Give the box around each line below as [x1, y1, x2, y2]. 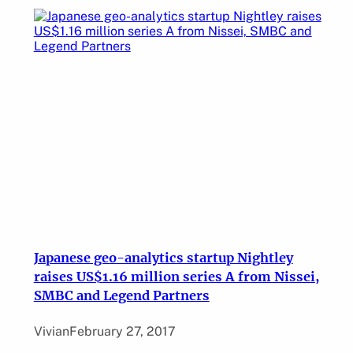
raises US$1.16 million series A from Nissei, [33, 268, 319, 284]
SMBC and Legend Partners [33, 287, 210, 303]
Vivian [33, 323, 69, 339]
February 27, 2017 [69, 323, 176, 339]
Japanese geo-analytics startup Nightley [33, 249, 293, 266]
